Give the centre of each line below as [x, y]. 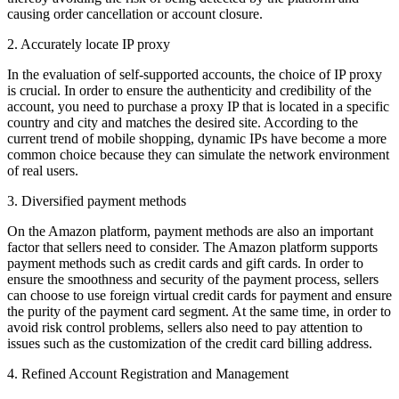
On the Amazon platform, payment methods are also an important [190, 231]
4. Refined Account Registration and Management [148, 373]
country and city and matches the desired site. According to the [183, 122]
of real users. [43, 170]
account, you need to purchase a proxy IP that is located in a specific [198, 106]
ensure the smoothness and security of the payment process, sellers [193, 279]
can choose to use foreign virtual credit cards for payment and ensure [199, 295]
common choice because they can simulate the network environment [198, 154]
